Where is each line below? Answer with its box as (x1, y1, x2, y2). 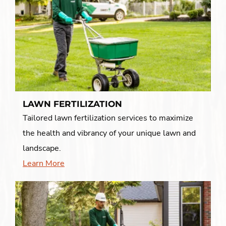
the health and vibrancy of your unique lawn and (23, 128, 196, 139)
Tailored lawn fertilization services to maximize (23, 112, 193, 124)
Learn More (23, 158, 65, 169)
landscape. (23, 143, 61, 154)
